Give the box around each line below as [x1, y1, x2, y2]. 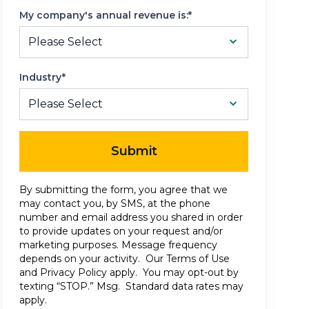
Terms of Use [166, 252, 230, 266]
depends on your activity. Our [19, 252, 166, 266]
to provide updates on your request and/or [19, 225, 223, 238]
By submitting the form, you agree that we [19, 183, 228, 197]
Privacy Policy [40, 266, 107, 279]
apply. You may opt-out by [107, 266, 239, 279]
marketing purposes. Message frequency [19, 239, 217, 252]
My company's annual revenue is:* [19, 9, 192, 22]
